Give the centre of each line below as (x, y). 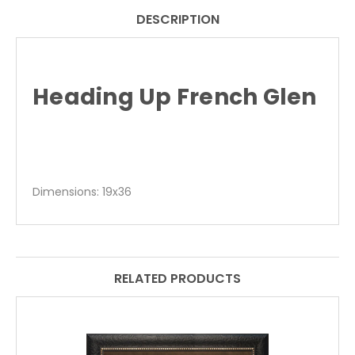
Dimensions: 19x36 (82, 192)
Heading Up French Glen (175, 97)
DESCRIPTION (177, 20)
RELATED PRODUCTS (177, 279)
